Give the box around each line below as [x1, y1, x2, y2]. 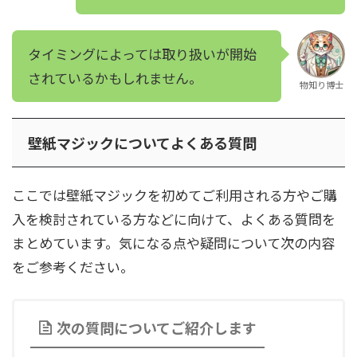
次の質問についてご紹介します [57, 317, 257, 339]
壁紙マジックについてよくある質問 [28, 132, 257, 154]
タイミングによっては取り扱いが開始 [28, 44, 257, 65]
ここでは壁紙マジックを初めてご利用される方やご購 [12, 185, 337, 206]
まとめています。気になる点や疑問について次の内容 [12, 233, 335, 253]
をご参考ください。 [12, 257, 134, 277]
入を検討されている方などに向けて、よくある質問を [12, 209, 335, 229]
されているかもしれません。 [28, 68, 202, 88]
